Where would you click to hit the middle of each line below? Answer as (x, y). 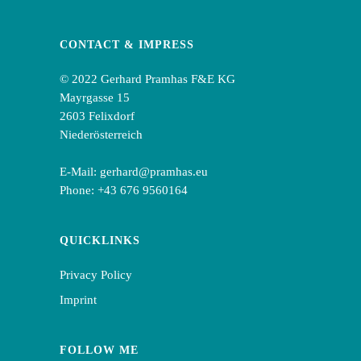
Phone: (79, 190)
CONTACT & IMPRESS (127, 45)
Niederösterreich (101, 135)
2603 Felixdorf (97, 116)
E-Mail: (80, 172)
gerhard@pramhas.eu (154, 172)
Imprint (78, 300)
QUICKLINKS (100, 241)
